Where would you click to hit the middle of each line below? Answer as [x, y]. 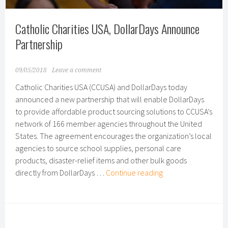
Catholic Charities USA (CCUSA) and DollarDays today [102, 87]
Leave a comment [77, 70]
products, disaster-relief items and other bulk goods [101, 160]
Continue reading [135, 172]
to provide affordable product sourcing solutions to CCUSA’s [114, 111]
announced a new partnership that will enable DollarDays [110, 99]
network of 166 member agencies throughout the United [109, 123]
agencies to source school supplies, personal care [98, 148]
